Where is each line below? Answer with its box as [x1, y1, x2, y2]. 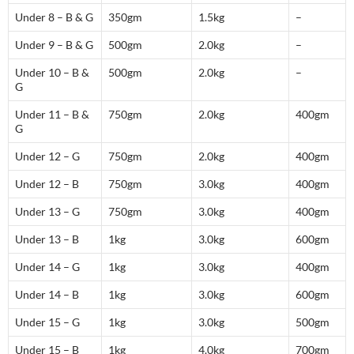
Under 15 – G [15, 315, 80, 330]
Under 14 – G [15, 260, 80, 274]
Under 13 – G [15, 205, 80, 219]
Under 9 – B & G [15, 38, 93, 52]
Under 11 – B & [15, 107, 89, 122]
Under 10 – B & [15, 66, 89, 80]
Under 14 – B [15, 288, 79, 302]
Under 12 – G [15, 149, 80, 164]
